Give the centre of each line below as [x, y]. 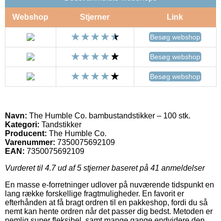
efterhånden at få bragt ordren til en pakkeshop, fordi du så [106, 202]
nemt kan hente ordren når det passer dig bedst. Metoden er [109, 211]
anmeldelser [182, 168]
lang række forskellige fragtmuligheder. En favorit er [94, 193]
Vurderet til [25, 168]
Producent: [26, 133]
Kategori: [22, 124]
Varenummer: [30, 142]
